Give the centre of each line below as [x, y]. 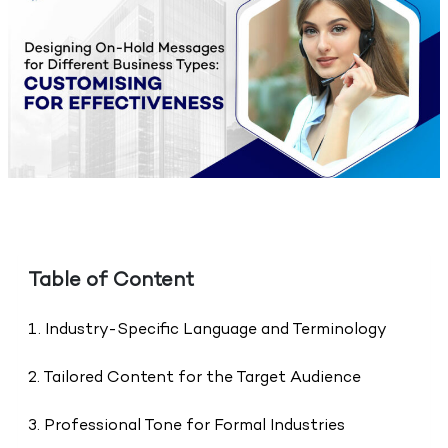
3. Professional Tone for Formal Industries [186, 427]
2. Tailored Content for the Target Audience [194, 379]
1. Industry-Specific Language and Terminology [207, 331]
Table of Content [110, 282]
